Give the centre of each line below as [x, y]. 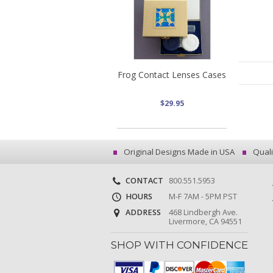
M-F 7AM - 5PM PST [203, 197]
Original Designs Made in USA [178, 151]
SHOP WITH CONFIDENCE [179, 245]
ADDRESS [142, 213]
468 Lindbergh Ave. [203, 213]
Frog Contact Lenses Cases [172, 74]
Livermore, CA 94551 [205, 222]
